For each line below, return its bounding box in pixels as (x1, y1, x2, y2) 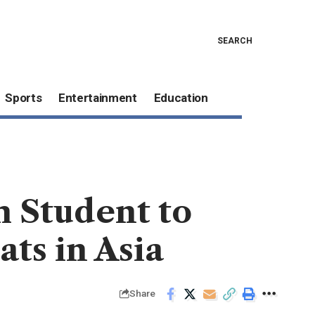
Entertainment (58, 91, 137, 105)
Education (153, 91, 208, 105)
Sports (5, 91, 42, 105)
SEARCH (217, 35, 252, 46)
